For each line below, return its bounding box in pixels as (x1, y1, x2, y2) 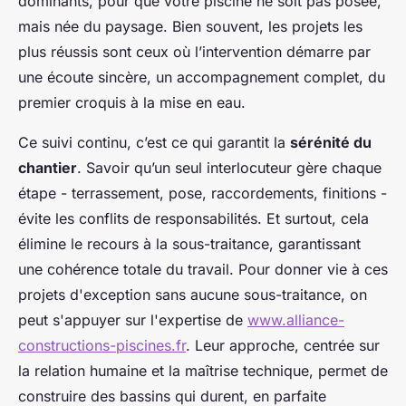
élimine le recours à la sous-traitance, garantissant (18, 235, 361, 253)
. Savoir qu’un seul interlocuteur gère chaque (77, 159, 382, 177)
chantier (18, 159, 77, 177)
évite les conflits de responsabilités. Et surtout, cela (18, 209, 369, 227)
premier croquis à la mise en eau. (18, 93, 246, 111)
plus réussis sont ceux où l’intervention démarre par (18, 43, 371, 61)
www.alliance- (247, 311, 344, 329)
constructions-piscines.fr (18, 336, 186, 354)
